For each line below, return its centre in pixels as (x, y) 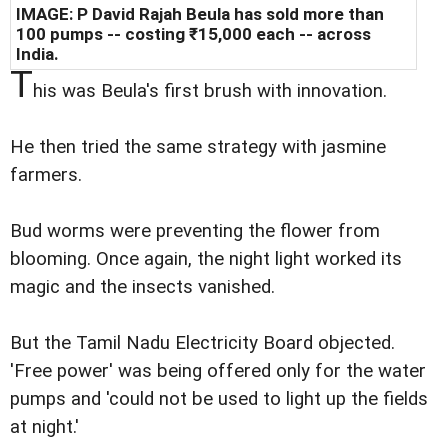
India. (37, 53)
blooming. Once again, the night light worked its (206, 258)
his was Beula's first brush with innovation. (210, 90)
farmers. (46, 174)
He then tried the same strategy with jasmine (198, 146)
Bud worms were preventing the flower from (195, 230)
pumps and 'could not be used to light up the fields (219, 398)
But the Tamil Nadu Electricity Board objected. (202, 342)
